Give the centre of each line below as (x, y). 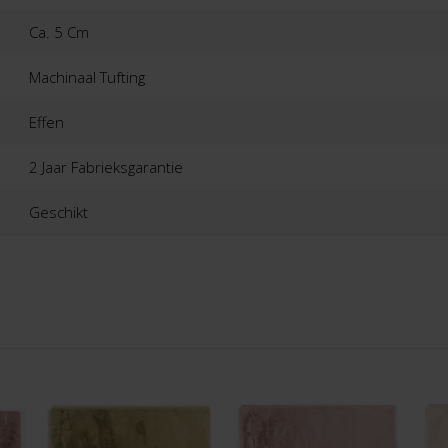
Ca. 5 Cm (59, 31)
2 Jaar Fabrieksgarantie (106, 166)
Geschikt (59, 211)
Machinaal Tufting (87, 76)
